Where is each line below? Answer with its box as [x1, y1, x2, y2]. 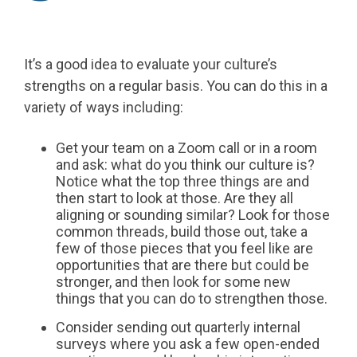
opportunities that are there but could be [56, 257, 309, 274]
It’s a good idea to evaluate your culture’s [24, 56, 277, 73]
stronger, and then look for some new [56, 273, 291, 291]
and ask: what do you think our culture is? [56, 156, 315, 174]
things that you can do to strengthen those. [56, 290, 331, 308]
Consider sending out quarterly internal [56, 319, 300, 336]
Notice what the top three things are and [56, 173, 309, 190]
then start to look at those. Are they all [56, 190, 293, 207]
